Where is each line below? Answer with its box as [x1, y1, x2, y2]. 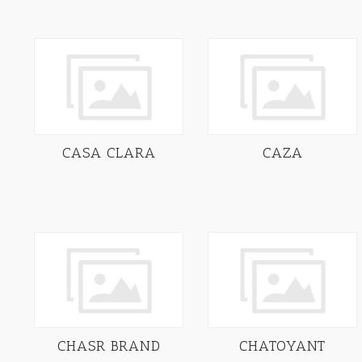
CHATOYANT [239, 337, 326, 356]
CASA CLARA [61, 143, 156, 162]
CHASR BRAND [57, 337, 161, 356]
